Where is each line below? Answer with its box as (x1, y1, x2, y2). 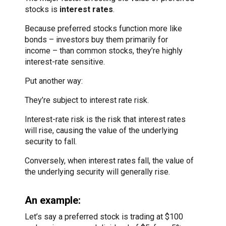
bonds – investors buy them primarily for (25, 34, 168, 44)
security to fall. (25, 136, 77, 146)
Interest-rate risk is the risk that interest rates (25, 114, 186, 124)
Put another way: (25, 76, 83, 86)
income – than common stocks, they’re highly (25, 45, 183, 55)
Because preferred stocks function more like (25, 23, 182, 33)
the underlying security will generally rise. (25, 166, 170, 177)
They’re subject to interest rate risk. (25, 95, 149, 105)
